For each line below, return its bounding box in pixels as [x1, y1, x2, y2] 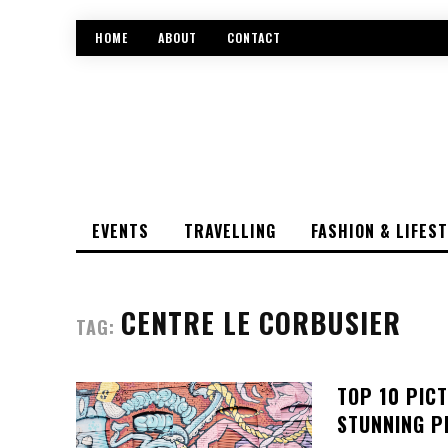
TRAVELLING [184, 218, 276, 243]
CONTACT [227, 29, 281, 47]
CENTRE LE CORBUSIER [121, 301, 401, 343]
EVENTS [92, 218, 149, 243]
